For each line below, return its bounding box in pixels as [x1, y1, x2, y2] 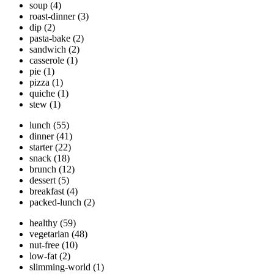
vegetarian [29, 229, 69, 240]
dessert [29, 175, 56, 186]
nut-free [29, 240, 59, 251]
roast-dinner [29, 11, 75, 22]
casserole [29, 55, 64, 66]
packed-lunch [29, 197, 81, 208]
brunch [29, 164, 56, 175]
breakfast [29, 186, 64, 197]
